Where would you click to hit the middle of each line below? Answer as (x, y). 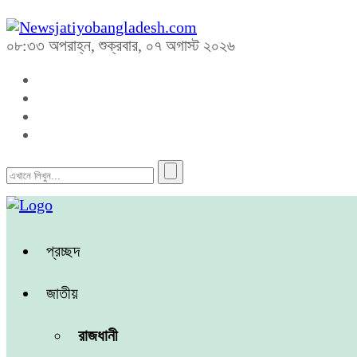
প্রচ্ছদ (63, 251)
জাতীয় (62, 293)
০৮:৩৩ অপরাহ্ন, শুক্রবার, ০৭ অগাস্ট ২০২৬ (121, 45)
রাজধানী (98, 335)
